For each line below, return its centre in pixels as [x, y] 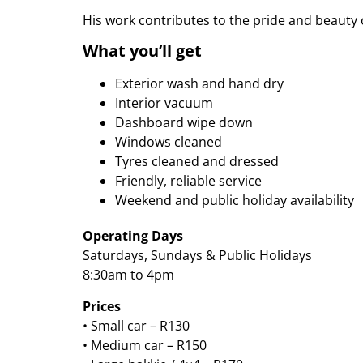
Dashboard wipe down [184, 123]
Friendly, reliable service [188, 181]
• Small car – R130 [136, 325]
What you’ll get [142, 51]
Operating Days [133, 236]
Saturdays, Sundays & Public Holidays [197, 256]
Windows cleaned [169, 142]
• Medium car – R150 [145, 345]
